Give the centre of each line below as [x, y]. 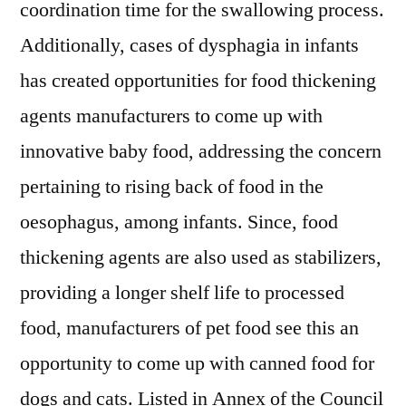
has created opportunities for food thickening [198, 81]
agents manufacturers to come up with [171, 116]
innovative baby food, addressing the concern [201, 151]
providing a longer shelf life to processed [182, 293]
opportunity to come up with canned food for [197, 363]
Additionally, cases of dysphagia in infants [189, 45]
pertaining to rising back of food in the [172, 187]
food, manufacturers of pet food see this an [189, 328]
